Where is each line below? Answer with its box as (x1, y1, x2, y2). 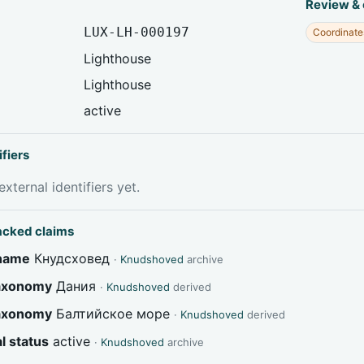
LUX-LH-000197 (84, 24, 190, 40)
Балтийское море (52, 305, 175, 322)
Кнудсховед (30, 249, 115, 266)
